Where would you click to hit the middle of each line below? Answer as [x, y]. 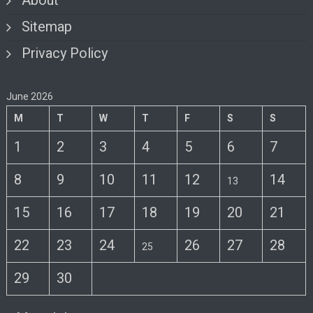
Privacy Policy [65, 53]
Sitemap [47, 27]
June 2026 [30, 96]
